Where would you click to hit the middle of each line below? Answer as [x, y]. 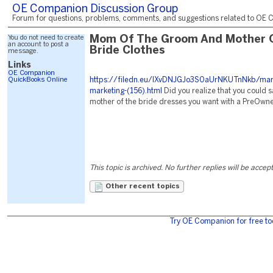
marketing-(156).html [126, 91]
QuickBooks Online [38, 80]
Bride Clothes [127, 51]
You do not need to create [46, 38]
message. [23, 51]
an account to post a [38, 44]
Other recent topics [142, 186]
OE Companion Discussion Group [95, 9]
